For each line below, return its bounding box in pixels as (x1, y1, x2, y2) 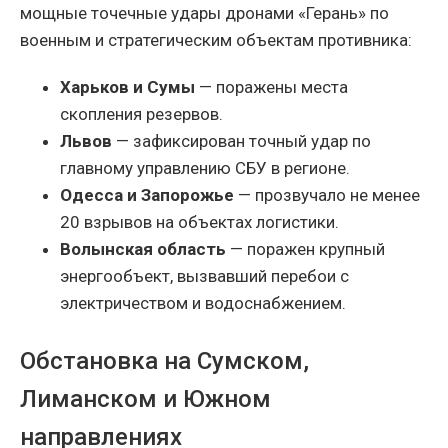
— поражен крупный (226, 239, 385, 260)
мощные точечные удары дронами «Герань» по (20, 3, 389, 24)
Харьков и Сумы (60, 77, 195, 98)
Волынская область (60, 239, 226, 260)
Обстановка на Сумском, (20, 347, 309, 376)
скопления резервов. (60, 104, 223, 125)
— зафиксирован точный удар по (112, 131, 371, 152)
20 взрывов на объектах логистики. (60, 212, 339, 233)
